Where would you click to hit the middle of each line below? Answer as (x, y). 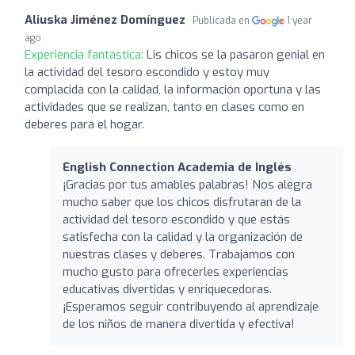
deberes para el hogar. (84, 124)
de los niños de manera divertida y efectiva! (179, 324)
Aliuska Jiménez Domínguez (105, 19)
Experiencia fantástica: (86, 54)
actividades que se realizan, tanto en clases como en (164, 107)
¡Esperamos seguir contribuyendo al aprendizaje (191, 306)
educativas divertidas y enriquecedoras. (167, 289)
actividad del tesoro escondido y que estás (176, 219)
